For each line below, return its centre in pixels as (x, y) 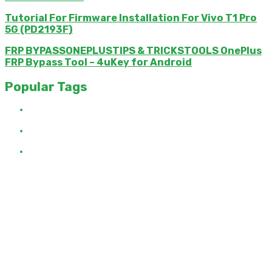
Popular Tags (46, 86)
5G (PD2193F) (39, 29)
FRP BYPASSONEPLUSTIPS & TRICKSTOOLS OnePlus (133, 51)
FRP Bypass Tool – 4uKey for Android (98, 63)
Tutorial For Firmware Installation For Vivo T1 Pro (131, 18)
